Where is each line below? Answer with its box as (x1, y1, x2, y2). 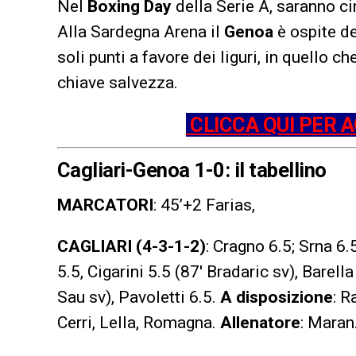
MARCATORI (57, 195, 153, 215)
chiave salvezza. (57, 72, 178, 92)
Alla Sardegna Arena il (57, 21, 224, 41)
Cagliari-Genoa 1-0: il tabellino (57, 157, 327, 182)
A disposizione (220, 287, 333, 307)
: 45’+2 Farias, (153, 195, 255, 215)
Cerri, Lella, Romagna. (57, 312, 220, 332)
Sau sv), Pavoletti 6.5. (57, 287, 220, 307)
